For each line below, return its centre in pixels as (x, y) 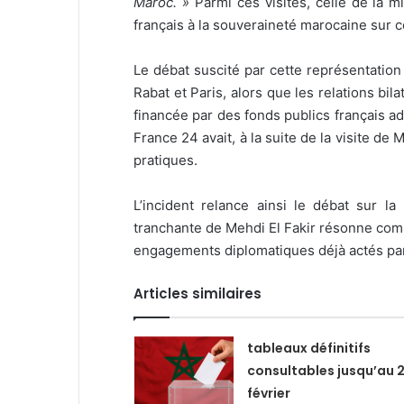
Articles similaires (197, 293)
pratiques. (165, 160)
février (268, 393)
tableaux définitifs (308, 348)
